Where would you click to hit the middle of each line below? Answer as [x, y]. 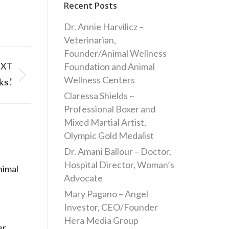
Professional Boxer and [110, 109]
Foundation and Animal [109, 66]
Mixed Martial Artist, [105, 122]
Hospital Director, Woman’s [119, 165]
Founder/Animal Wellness [115, 53]
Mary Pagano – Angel [106, 194]
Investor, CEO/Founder [111, 207]
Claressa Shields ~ [99, 96]
